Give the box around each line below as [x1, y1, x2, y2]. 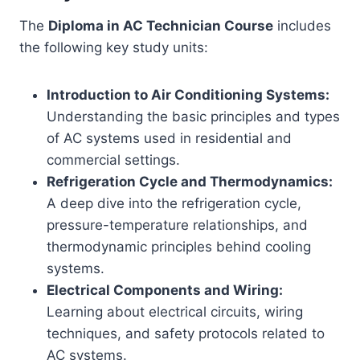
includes [273, 18, 331, 34]
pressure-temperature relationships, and [47, 217, 308, 233]
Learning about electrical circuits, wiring [47, 304, 303, 320]
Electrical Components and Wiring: [47, 282, 283, 298]
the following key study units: [19, 39, 208, 55]
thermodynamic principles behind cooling [47, 239, 311, 255]
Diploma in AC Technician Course [48, 18, 273, 34]
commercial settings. [47, 152, 180, 168]
